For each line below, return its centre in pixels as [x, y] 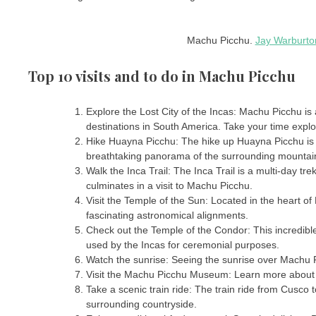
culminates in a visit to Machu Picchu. [169, 185]
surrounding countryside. [141, 304]
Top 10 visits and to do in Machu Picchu [162, 76]
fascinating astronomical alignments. [167, 215]
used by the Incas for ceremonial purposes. [183, 244]
